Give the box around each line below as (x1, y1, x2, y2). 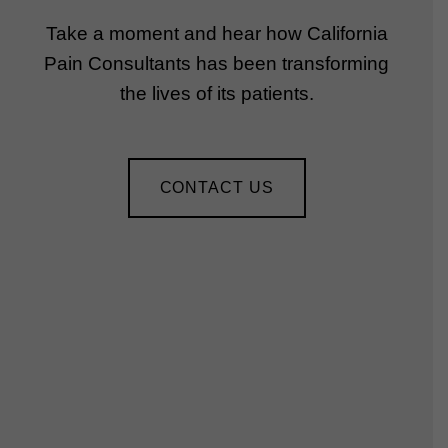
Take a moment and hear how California (45, 23, 388, 45)
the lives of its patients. (119, 83, 314, 105)
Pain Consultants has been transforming (44, 53, 389, 75)
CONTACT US (159, 178, 274, 196)
